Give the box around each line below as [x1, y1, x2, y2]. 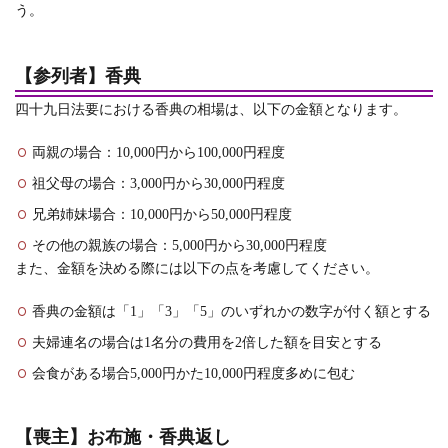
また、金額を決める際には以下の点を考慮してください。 [15, 261, 379, 276]
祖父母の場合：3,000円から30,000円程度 [32, 176, 285, 191]
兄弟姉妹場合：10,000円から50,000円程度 [32, 207, 292, 222]
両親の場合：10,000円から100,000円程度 [32, 145, 285, 160]
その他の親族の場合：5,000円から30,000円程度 [32, 238, 327, 253]
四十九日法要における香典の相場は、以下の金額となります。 [15, 102, 407, 117]
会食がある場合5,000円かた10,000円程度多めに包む [32, 366, 355, 381]
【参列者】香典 [15, 66, 141, 86]
